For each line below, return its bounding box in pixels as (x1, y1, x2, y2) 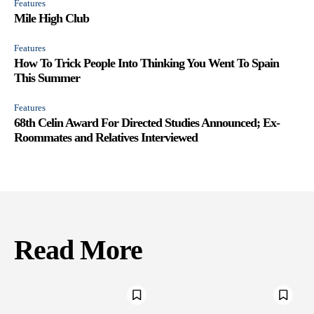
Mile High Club (14, 11, 89, 25)
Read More (14, 233, 142, 266)
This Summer (14, 70, 80, 85)
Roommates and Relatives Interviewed (14, 130, 198, 144)
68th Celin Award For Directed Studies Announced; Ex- (14, 115, 280, 130)
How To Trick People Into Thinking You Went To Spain (14, 55, 279, 70)
